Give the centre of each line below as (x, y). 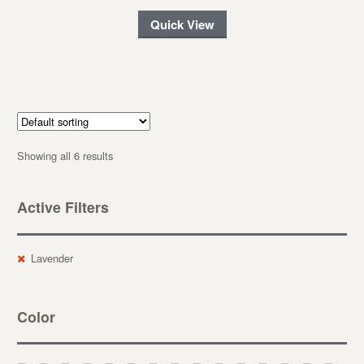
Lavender (52, 258)
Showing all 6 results (65, 155)
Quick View (182, 24)
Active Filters (63, 207)
